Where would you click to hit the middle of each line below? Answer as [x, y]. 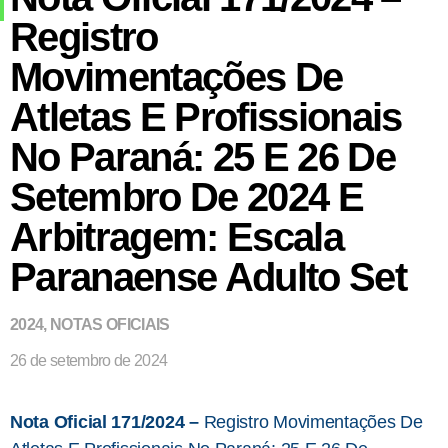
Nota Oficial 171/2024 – [107, 421]
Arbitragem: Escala [177, 236]
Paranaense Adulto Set [208, 276]
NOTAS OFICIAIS [110, 324]
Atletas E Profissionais [206, 116]
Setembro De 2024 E [187, 196]
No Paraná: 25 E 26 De [203, 156]
